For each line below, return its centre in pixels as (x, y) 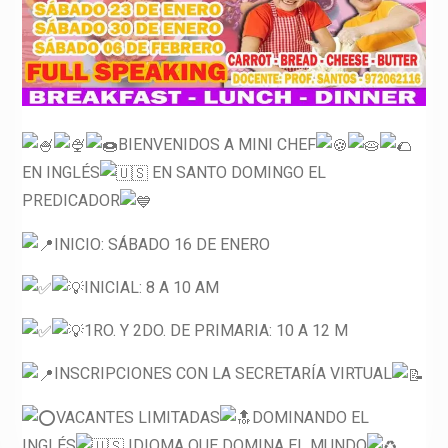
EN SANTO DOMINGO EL (236, 172)
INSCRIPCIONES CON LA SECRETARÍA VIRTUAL (222, 374)
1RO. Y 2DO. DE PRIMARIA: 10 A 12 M (215, 331)
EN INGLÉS (60, 172)
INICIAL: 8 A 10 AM (151, 287)
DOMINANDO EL (310, 417)
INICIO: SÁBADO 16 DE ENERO (161, 244)
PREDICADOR (70, 201)
